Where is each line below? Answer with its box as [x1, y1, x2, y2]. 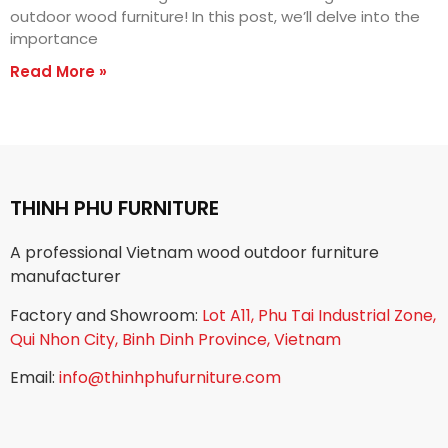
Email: [10, 366, 59, 390]
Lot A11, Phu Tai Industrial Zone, [202, 303, 436, 327]
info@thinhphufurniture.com [59, 366, 281, 390]
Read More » [10, 61, 107, 83]
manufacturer [10, 265, 121, 289]
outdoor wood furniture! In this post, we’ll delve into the [10, 6, 420, 28]
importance [10, 28, 98, 50]
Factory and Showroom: [10, 303, 202, 327]
